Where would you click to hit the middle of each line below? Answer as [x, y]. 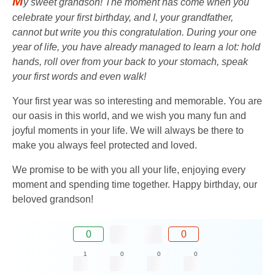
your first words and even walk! [79, 76]
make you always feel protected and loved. [105, 145]
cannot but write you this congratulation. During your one [134, 32]
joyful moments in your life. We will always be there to [128, 130]
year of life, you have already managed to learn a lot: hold [136, 47]
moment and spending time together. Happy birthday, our [135, 184]
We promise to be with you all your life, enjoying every [129, 169]
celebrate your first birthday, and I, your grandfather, [123, 17]
